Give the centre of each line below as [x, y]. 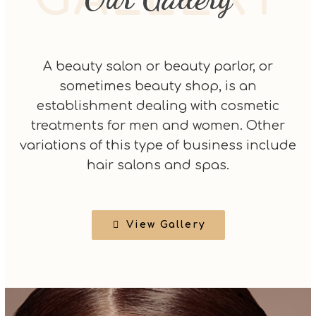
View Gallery [166, 225]
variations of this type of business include [158, 145]
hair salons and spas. [158, 165]
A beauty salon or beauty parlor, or [158, 66]
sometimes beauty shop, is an [158, 86]
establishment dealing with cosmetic [158, 106]
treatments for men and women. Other [158, 126]
